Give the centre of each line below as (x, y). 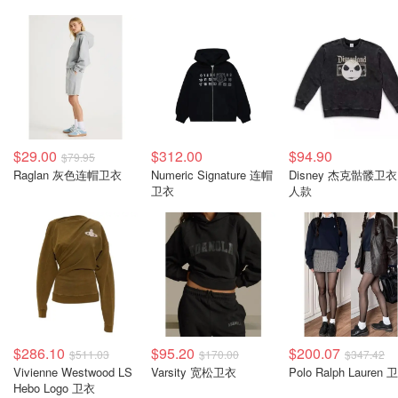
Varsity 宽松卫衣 (194, 372)
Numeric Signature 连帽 (212, 175)
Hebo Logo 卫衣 (54, 388)
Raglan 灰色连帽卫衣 (68, 175)
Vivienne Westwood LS (73, 372)
